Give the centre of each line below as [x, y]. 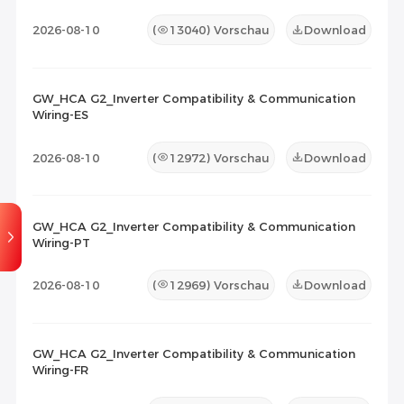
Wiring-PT [61, 242]
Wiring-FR [60, 370]
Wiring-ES [60, 115]
